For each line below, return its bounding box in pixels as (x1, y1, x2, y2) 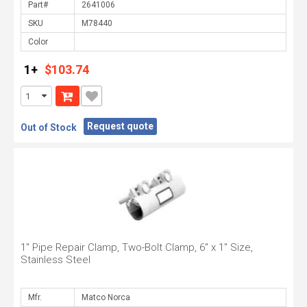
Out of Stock (21, 122, 77, 133)
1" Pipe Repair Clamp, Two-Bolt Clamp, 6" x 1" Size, (21, 241, 253, 254)
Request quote (87, 121, 153, 132)
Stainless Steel (21, 254, 90, 266)
